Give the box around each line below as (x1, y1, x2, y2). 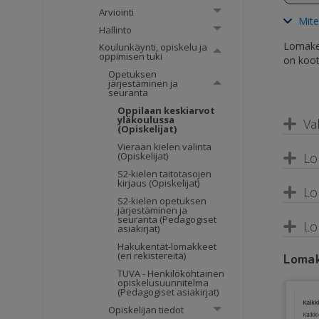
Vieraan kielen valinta (117, 140, 212, 154)
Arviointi (99, 5, 135, 19)
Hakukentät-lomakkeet (117, 240, 217, 253)
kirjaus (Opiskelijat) (117, 177, 200, 190)
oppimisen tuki (99, 50, 163, 63)
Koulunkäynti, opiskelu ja (99, 41, 208, 54)
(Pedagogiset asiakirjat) (117, 286, 219, 299)
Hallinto (99, 23, 132, 36)
